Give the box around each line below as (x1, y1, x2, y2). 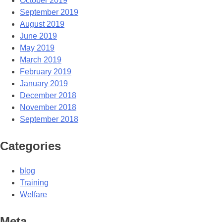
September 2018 (20, 115, 78, 124)
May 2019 (20, 44, 55, 53)
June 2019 (20, 32, 57, 41)
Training (20, 178, 49, 187)
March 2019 (20, 55, 61, 64)
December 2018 (20, 91, 76, 100)
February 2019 (20, 67, 71, 76)
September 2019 (20, 8, 78, 17)
